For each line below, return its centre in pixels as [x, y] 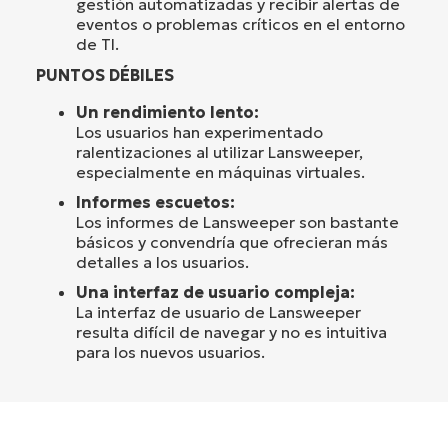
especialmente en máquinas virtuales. [220, 171]
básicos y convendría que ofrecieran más [232, 241]
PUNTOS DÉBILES [105, 74]
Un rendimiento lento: [167, 111]
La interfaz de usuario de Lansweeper [218, 311]
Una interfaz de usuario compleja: [215, 291]
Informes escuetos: [155, 201]
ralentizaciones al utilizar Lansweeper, [219, 151]
